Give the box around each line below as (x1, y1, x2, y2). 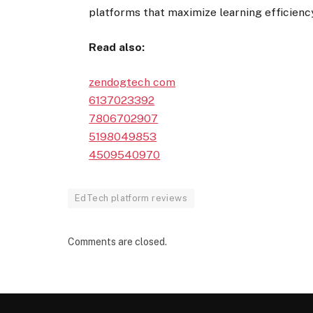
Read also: (89, 40, 145, 54)
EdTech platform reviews (75, 193, 187, 204)
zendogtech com (89, 75, 176, 89)
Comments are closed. (68, 236, 167, 248)
